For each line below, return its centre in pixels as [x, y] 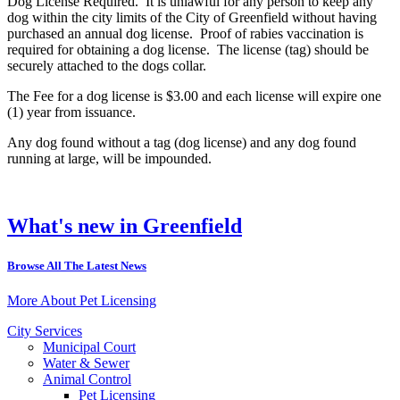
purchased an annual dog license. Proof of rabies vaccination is [185, 33]
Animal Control [87, 379]
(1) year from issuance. [71, 112]
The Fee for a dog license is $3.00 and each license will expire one [194, 96]
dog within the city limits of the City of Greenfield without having [192, 17]
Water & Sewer [86, 362]
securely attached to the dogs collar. [110, 65]
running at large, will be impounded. [109, 158]
